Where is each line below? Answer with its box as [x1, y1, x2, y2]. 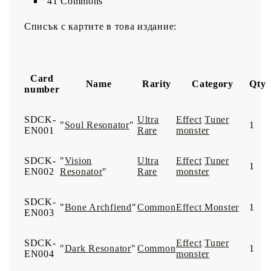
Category [192, 78, 233, 89]
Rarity [142, 78, 172, 89]
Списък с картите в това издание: [24, 21, 177, 31]
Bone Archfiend [64, 201, 132, 212]
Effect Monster [176, 201, 240, 212]
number [24, 83, 60, 94]
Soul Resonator [64, 119, 129, 130]
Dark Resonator [64, 243, 131, 253]
